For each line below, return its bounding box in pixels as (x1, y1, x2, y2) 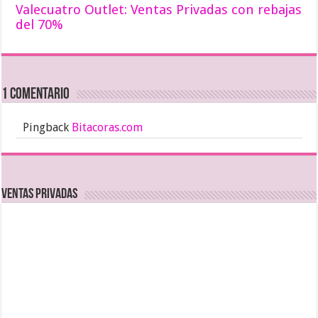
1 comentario (1, 86, 70, 103)
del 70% (16, 16, 64, 32)
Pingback (23, 120, 72, 134)
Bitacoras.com (72, 120, 143, 134)
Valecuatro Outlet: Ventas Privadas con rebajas (16, 1, 302, 17)
